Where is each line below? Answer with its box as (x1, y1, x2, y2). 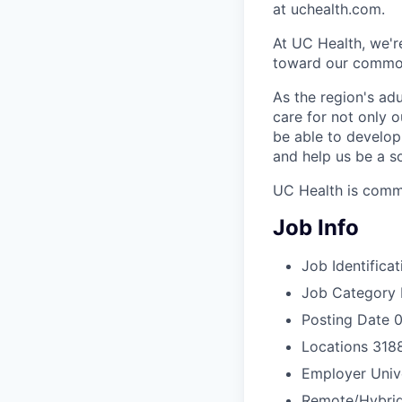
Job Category (301, 283, 396, 301)
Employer (301, 363, 366, 382)
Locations (301, 336, 368, 355)
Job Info (273, 214, 359, 241)
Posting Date (301, 310, 389, 328)
